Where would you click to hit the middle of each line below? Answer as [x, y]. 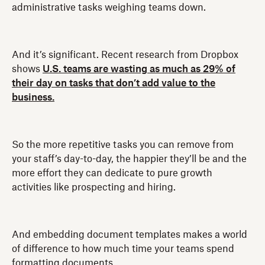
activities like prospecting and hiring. [94, 187]
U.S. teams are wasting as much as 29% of [139, 69]
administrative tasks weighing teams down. [109, 7]
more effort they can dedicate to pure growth [112, 173]
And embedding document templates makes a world [130, 235]
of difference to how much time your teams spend [123, 249]
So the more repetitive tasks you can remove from [123, 145]
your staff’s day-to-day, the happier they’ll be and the [129, 159]
